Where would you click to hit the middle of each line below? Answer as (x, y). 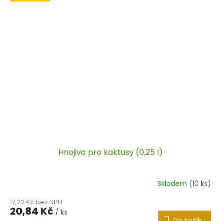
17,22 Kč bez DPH (36, 202)
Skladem (173, 183)
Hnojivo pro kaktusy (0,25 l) (110, 152)
